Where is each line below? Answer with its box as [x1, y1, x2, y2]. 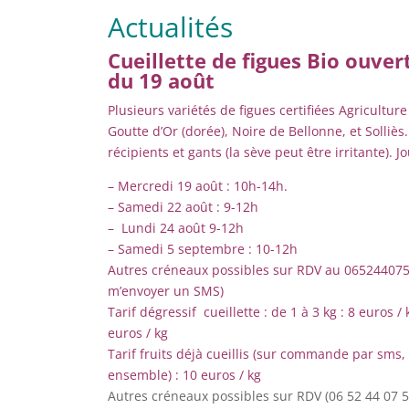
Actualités [108, 8, 233, 46]
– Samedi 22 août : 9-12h [108, 198, 258, 215]
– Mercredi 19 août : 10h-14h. [108, 177, 291, 194]
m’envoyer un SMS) [108, 282, 224, 299]
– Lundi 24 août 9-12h [108, 219, 244, 236]
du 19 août [108, 67, 215, 94]
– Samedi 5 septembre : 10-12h [108, 240, 298, 257]
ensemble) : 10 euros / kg [108, 366, 261, 383]
